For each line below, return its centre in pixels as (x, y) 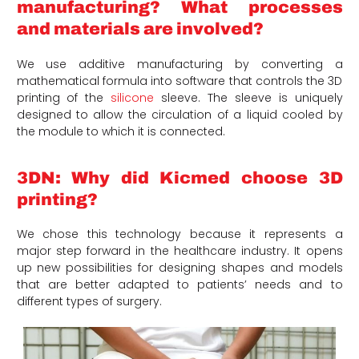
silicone (133, 98)
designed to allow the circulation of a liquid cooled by (179, 115)
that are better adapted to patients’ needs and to (179, 285)
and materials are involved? (140, 29)
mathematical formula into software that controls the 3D (179, 81)
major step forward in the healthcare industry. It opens (179, 251)
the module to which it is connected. (121, 132)
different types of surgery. (89, 302)
